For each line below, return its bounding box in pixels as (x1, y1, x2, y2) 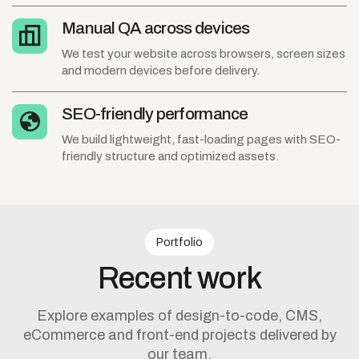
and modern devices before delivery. (62, 63, 260, 77)
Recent (97, 261, 192, 295)
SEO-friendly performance (62, 104, 248, 123)
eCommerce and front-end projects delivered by (22, 326, 337, 343)
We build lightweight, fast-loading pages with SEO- (62, 132, 341, 146)
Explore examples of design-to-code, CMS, (37, 307, 322, 324)
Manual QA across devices (62, 18, 250, 37)
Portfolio (156, 236, 203, 248)
